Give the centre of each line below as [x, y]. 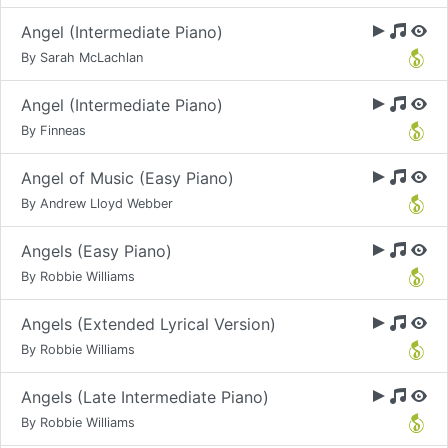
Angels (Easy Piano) [96, 251]
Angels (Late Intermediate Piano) [145, 397]
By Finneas [53, 130]
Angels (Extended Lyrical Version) [148, 324]
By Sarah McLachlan [82, 57]
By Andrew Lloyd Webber [97, 203]
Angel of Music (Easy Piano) [127, 178]
